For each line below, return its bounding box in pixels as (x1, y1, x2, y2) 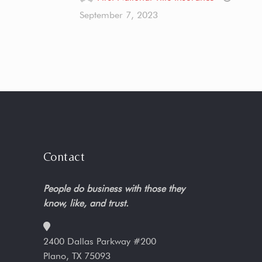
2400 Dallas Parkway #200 (43, 236, 156, 247)
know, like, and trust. (43, 198, 129, 209)
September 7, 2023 (79, 9, 158, 20)
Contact (43, 150, 84, 163)
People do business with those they (43, 183, 185, 194)
